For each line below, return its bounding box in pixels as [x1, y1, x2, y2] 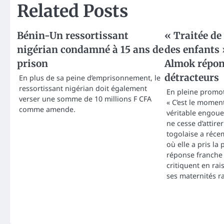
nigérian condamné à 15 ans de [17, 43, 163, 55]
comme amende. [19, 104, 75, 114]
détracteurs [164, 71, 219, 83]
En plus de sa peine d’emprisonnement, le [19, 72, 160, 82]
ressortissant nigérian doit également [19, 83, 147, 93]
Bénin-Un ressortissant [17, 29, 128, 41]
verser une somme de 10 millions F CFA [19, 93, 151, 103]
